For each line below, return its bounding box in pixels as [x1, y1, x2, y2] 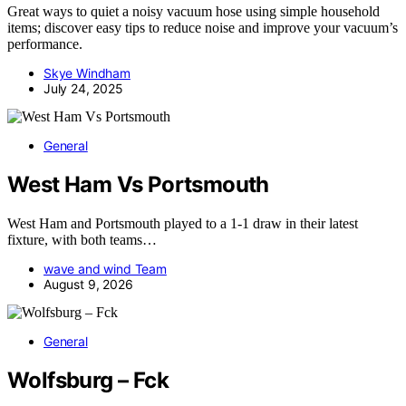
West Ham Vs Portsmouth [7, 171, 269, 198]
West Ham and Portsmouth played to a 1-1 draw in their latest [7, 216, 358, 232]
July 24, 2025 [43, 81, 123, 97]
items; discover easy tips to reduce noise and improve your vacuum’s [7, 20, 398, 36]
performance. [7, 36, 82, 53]
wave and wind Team [43, 261, 167, 277]
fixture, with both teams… [7, 232, 157, 248]
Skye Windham [43, 65, 130, 82]
